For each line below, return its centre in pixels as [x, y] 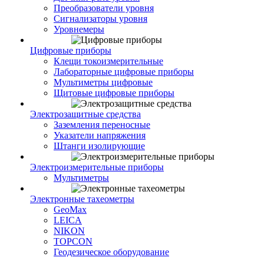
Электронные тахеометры [82, 199]
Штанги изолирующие [99, 146]
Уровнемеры [79, 29]
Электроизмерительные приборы [97, 167]
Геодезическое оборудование [111, 252]
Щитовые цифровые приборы [114, 93]
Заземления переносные [102, 125]
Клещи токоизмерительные [108, 61]
